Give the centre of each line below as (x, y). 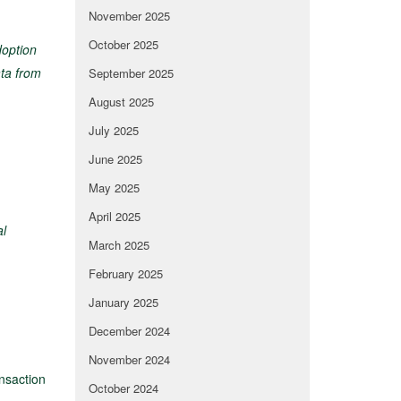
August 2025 (121, 102)
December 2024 (129, 331)
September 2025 (131, 73)
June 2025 (115, 159)
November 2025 (129, 16)
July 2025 (113, 131)
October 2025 (123, 45)
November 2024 (129, 360)
